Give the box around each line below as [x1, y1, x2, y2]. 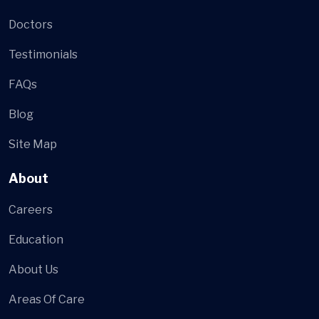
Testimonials [9, 48, 78, 62]
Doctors [9, 18, 53, 32]
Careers [9, 203, 53, 217]
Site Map [9, 137, 57, 152]
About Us [9, 263, 58, 277]
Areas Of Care [9, 293, 85, 307]
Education [9, 233, 63, 247]
